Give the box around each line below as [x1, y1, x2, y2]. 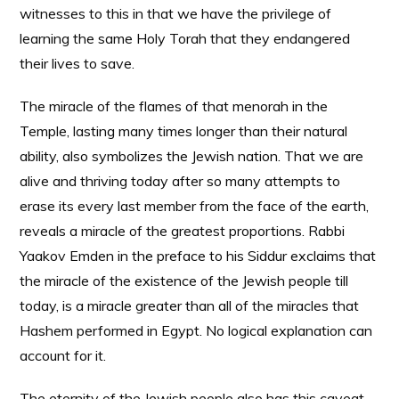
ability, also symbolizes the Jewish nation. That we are [20, 147, 364, 165]
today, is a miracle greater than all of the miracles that [20, 297, 360, 314]
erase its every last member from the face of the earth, [20, 197, 370, 215]
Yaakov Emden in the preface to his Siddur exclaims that [20, 247, 377, 265]
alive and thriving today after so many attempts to [20, 172, 341, 190]
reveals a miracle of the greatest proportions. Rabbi [20, 222, 346, 240]
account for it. [20, 346, 107, 364]
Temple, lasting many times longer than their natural [20, 122, 348, 140]
